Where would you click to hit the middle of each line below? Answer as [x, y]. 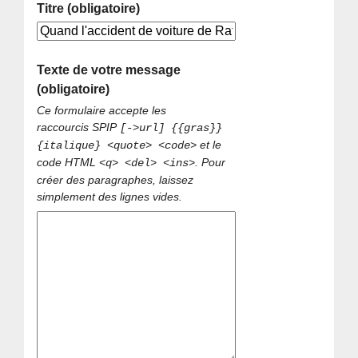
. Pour [211, 162]
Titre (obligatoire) [89, 9]
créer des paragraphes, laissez [115, 179]
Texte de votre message [109, 70]
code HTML [68, 162]
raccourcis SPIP [79, 127]
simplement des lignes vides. [110, 196]
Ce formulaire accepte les [102, 110]
